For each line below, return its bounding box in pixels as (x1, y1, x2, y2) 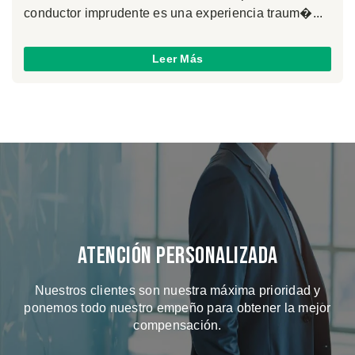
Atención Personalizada (77, 242, 278, 271)
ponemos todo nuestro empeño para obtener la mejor (24, 301, 331, 315)
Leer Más (152, 52, 203, 66)
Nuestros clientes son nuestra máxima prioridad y (34, 284, 321, 298)
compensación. (133, 319, 222, 333)
